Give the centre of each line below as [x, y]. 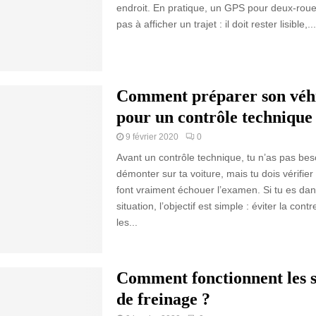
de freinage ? [163, 299]
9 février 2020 [152, 136]
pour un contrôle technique [214, 117]
